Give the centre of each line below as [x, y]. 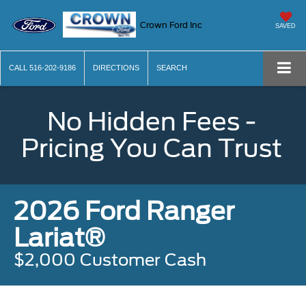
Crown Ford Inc [171, 25]
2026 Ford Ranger [124, 211]
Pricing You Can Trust [151, 149]
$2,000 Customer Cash [110, 260]
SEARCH [172, 68]
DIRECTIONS [116, 68]
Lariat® [59, 238]
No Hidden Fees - [151, 122]
